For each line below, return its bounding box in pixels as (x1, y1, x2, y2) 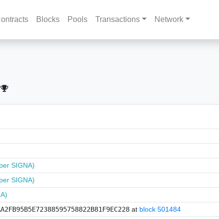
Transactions (95, 15, 140, 23)
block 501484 (139, 205, 181, 213)
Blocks (36, 15, 60, 23)
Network (154, 15, 183, 23)
